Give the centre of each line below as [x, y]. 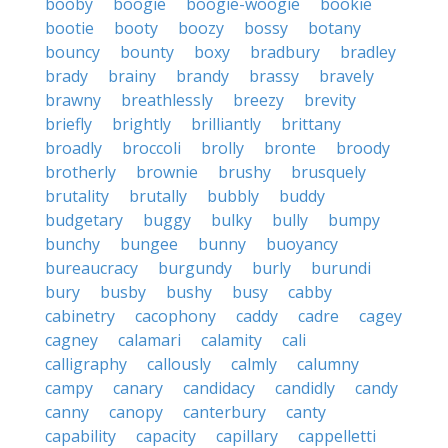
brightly [141, 124]
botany [334, 28]
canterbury [224, 412]
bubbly [233, 196]
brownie [167, 172]
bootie [69, 28]
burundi [341, 268]
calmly [254, 364]
